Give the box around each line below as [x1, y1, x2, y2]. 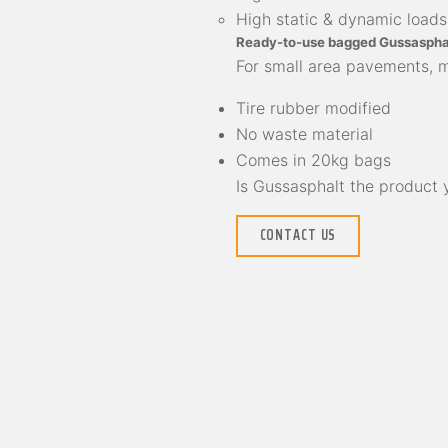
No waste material [236, 123, 373, 144]
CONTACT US [259, 224, 337, 247]
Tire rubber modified [236, 97, 391, 118]
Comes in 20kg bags [236, 149, 391, 170]
